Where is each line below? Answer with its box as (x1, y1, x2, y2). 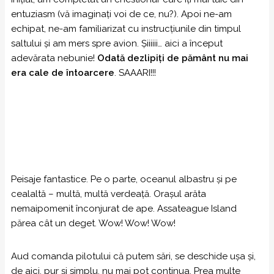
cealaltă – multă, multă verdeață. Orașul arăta (11, 188, 206, 199)
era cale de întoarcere (11, 67, 114, 78)
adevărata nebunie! (11, 53, 97, 64)
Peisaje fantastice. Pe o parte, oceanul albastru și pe (11, 174, 237, 185)
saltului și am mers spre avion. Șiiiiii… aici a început (11, 38, 223, 49)
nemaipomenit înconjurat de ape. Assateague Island (11, 203, 237, 214)
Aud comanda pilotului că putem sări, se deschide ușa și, (11, 251, 256, 262)
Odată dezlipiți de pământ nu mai (97, 53, 248, 64)
